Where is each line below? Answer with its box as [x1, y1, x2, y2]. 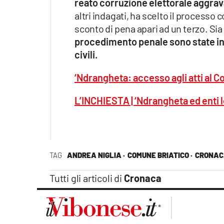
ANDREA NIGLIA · [66, 150, 125, 159]
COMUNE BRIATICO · [127, 150, 192, 159]
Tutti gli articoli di [49, 171, 124, 184]
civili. [74, 48, 97, 60]
